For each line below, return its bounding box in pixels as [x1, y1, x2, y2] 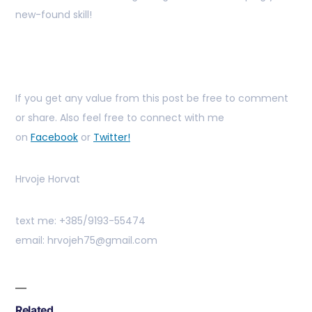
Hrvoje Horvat [15, 172, 80, 187]
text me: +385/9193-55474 [15, 214, 146, 228]
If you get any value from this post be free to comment [15, 91, 288, 106]
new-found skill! [15, 8, 92, 22]
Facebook [31, 130, 78, 145]
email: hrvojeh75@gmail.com [15, 233, 157, 248]
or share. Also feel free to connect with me [15, 111, 224, 125]
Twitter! [93, 130, 130, 145]
